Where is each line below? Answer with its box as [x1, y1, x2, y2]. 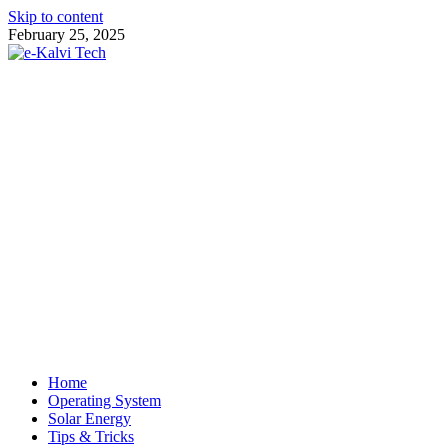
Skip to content [8, 8, 103, 25]
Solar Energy [48, 410, 131, 427]
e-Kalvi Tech [8, 78, 90, 95]
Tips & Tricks [48, 428, 134, 445]
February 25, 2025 [8, 26, 125, 43]
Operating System [48, 392, 161, 409]
